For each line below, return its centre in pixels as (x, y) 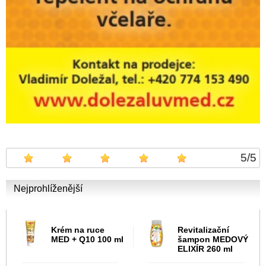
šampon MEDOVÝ (213, 240)
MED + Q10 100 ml (87, 240)
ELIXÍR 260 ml (205, 249)
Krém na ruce (78, 230)
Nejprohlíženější (48, 189)
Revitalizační (203, 230)
